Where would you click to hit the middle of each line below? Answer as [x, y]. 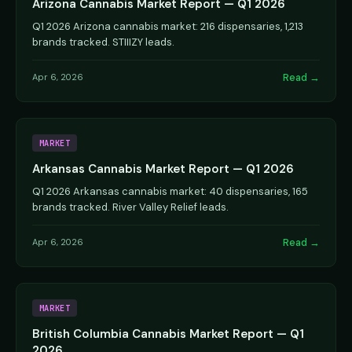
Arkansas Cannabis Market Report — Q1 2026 [163, 169]
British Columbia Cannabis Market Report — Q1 [168, 334]
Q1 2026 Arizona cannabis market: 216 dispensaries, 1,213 [168, 26]
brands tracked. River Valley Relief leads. [130, 207]
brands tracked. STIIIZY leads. [103, 42]
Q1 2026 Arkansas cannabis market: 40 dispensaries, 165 [170, 191]
